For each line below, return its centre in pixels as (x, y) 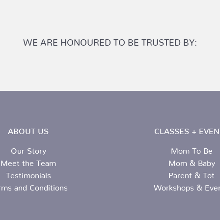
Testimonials (28, 174)
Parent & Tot (192, 174)
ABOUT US (28, 129)
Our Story (28, 149)
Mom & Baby (192, 161)
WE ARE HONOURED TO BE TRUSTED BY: (110, 40)
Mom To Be (192, 149)
